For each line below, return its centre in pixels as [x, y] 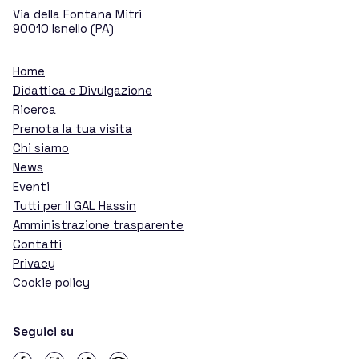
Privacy [34, 263]
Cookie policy [51, 282]
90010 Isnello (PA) [63, 28]
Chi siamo [41, 147]
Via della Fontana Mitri [77, 14]
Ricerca [34, 109]
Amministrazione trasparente [98, 224]
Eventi [31, 186]
